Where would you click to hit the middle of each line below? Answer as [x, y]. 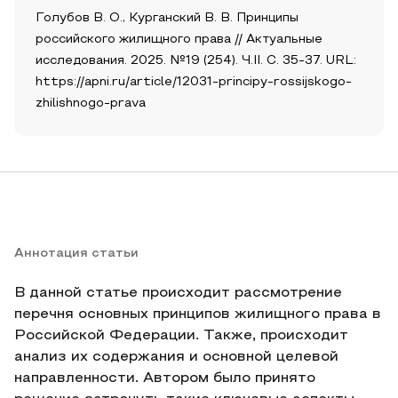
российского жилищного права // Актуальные [179, 40]
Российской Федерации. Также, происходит [181, 336]
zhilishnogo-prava [91, 103]
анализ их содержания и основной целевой [176, 357]
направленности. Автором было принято [165, 378]
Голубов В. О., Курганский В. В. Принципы [167, 18]
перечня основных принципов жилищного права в [198, 314]
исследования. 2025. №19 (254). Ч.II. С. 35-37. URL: [196, 61]
